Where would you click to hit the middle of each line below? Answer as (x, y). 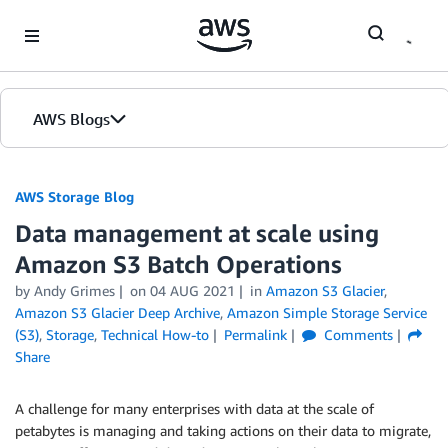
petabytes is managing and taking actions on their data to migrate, (223, 430)
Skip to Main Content (75, 19)
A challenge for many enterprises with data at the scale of (194, 408)
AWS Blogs (71, 119)
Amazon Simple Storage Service (327, 312)
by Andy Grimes (65, 290)
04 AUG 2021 (192, 290)
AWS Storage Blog (74, 196)
